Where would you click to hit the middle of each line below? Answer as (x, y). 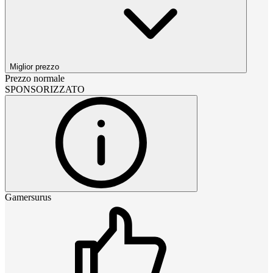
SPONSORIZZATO (45, 90)
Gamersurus (28, 197)
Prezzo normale (35, 79)
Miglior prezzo (34, 67)
